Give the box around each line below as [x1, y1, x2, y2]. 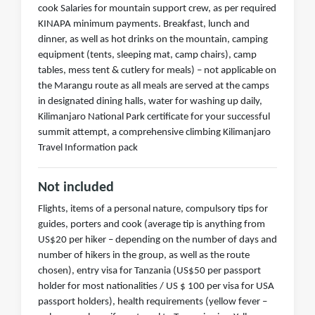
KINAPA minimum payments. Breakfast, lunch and [38, 19, 250, 30]
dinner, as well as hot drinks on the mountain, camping [38, 34, 268, 46]
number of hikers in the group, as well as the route [38, 250, 250, 262]
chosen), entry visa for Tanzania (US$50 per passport [38, 266, 261, 277]
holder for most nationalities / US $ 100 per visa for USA [38, 281, 274, 292]
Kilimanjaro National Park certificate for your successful [38, 112, 270, 123]
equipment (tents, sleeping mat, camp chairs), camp [38, 50, 257, 61]
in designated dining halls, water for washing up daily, [38, 96, 262, 108]
